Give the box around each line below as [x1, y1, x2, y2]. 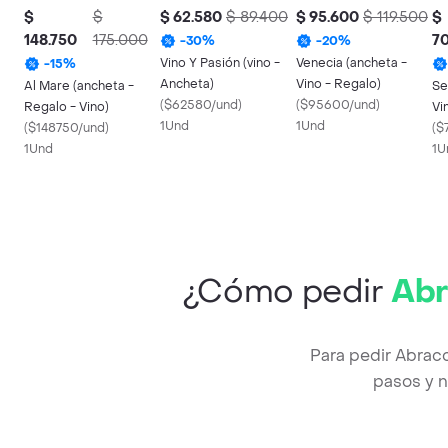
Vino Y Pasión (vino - [160, 55, 280, 71]
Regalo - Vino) [24, 99, 109, 115]
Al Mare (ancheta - [24, 78, 134, 94]
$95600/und [300, 97, 376, 113]
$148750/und [28, 120, 105, 136]
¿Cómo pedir [182, 271, 391, 313]
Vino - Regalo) [296, 76, 381, 92]
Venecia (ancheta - [296, 55, 407, 71]
